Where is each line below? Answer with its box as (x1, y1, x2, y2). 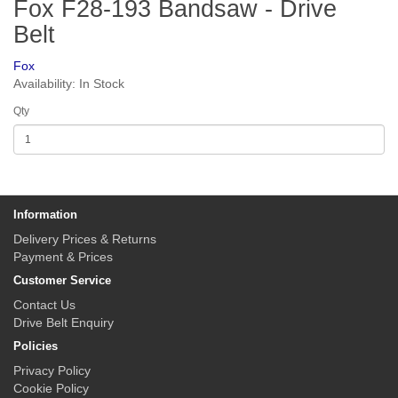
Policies (13, 339, 58, 353)
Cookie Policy (13, 381, 89, 395)
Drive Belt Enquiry (13, 315, 114, 330)
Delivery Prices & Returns (13, 232, 156, 246)
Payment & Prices (13, 250, 113, 264)
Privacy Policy (13, 363, 91, 378)
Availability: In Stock (13, 76, 124, 91)
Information (13, 208, 77, 221)
